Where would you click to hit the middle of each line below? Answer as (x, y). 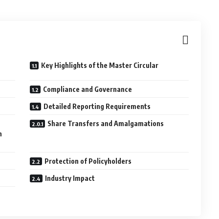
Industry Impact (70, 178)
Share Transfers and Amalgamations (106, 123)
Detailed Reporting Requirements (97, 106)
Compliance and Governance (88, 89)
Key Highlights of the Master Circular (100, 65)
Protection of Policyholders (88, 161)
